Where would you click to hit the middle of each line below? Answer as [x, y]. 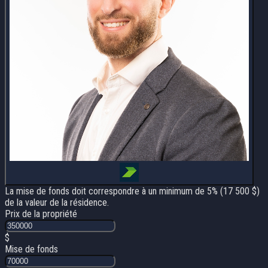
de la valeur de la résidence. [57, 202]
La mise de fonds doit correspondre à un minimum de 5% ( [114, 191]
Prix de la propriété [41, 214]
